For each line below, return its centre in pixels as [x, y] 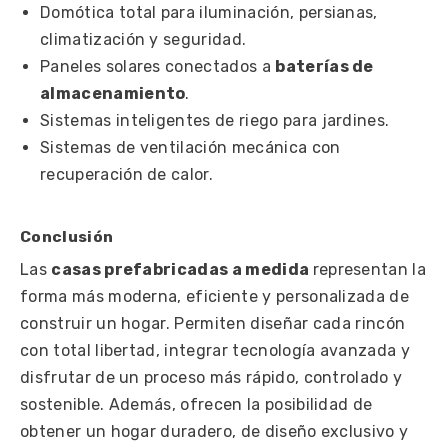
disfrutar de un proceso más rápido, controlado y [211, 377]
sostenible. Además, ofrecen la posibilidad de [196, 404]
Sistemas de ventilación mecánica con [190, 147]
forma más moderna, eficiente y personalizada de [215, 296]
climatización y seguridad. [143, 39]
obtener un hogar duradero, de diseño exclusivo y [214, 431]
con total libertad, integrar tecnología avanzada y [215, 350]
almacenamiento [113, 93]
